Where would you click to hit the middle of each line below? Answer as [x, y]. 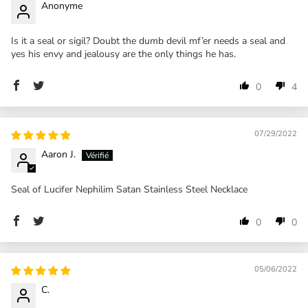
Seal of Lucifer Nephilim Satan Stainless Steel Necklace [129, 189]
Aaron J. [58, 154]
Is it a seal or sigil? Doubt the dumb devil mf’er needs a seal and [148, 41]
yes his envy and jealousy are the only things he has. [123, 54]
